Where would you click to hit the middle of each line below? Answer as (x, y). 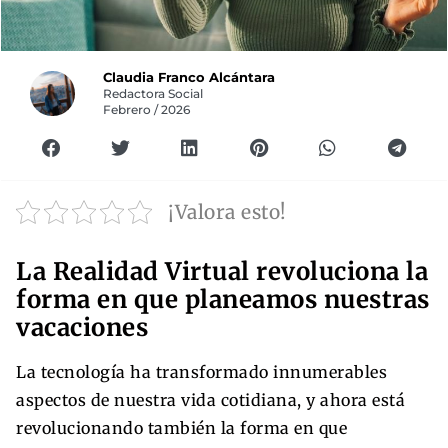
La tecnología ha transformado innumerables (201, 371)
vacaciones (82, 327)
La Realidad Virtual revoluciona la (222, 271)
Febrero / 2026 (147, 109)
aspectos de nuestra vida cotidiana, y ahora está (210, 399)
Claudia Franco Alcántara (189, 77)
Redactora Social (153, 93)
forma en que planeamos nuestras (223, 299)
